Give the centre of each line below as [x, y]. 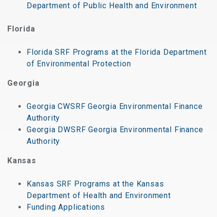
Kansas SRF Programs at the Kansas [95, 184]
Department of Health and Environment [99, 195]
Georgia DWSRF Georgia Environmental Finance [115, 130]
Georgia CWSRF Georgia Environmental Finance [115, 106]
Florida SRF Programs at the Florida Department [117, 52]
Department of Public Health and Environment [112, 6]
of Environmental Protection [79, 64]
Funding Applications [66, 207]
